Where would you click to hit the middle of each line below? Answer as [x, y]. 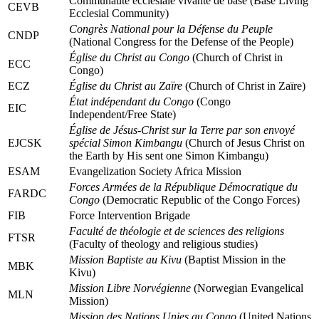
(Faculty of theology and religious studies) [163, 244]
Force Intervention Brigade [130, 215]
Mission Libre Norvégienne [130, 288]
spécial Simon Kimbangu [126, 142]
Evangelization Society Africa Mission [155, 171]
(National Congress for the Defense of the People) [181, 41]
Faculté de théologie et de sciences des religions [177, 231]
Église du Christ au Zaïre [126, 85]
